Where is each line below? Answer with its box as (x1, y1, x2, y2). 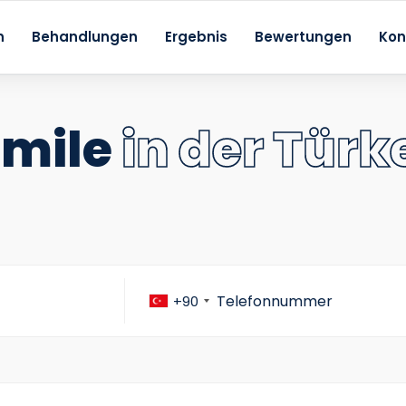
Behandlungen (31, 27, 138, 46)
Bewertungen (254, 27, 352, 46)
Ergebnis (164, 27, 227, 46)
